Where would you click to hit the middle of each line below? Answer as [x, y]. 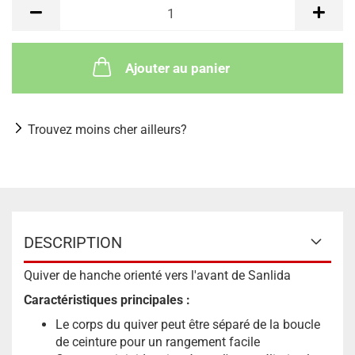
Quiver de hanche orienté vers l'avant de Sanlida [157, 275]
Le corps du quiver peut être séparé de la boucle [188, 324]
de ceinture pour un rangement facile [158, 342]
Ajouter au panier [177, 68]
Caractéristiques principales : [107, 300]
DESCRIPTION [73, 242]
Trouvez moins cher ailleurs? [107, 130]
